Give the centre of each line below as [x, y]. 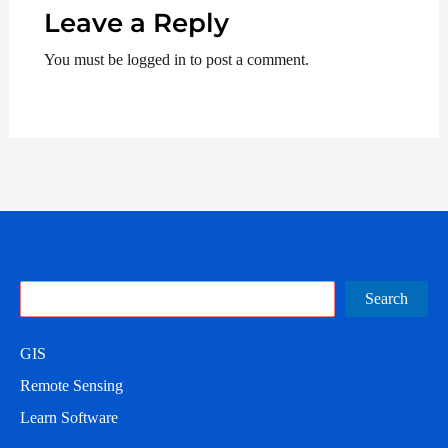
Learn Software [69, 417]
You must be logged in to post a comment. [176, 60]
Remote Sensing [71, 385]
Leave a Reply [136, 23]
